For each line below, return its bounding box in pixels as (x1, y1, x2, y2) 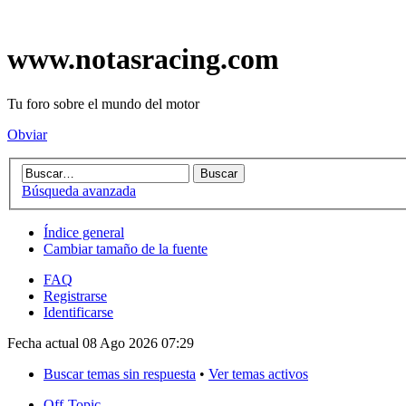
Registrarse (43, 288, 107, 304)
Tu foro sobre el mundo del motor (7, 95, 199, 111)
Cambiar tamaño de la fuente (43, 241, 208, 257)
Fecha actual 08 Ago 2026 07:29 (7, 335, 194, 352)
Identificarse (43, 304, 113, 321)
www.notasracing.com (7, 43, 279, 76)
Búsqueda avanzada (22, 183, 136, 199)
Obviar (7, 126, 47, 142)
